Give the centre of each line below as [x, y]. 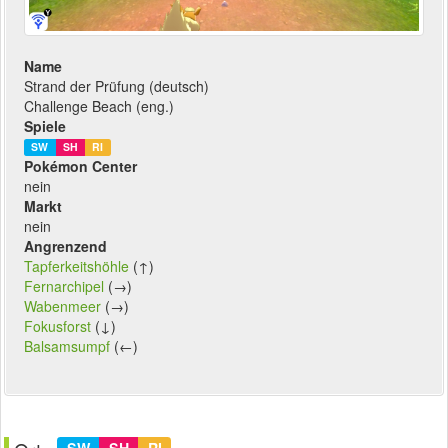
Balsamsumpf [67, 346]
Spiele [45, 126]
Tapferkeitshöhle [76, 266]
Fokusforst [57, 326]
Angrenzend [65, 246]
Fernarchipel [64, 286]
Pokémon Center [80, 166]
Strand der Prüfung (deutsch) [116, 86]
